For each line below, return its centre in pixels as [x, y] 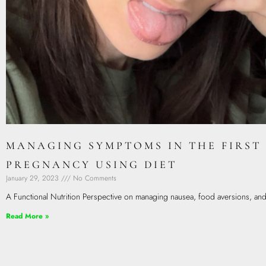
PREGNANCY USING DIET [91, 165]
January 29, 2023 [34, 178]
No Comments [94, 178]
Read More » [27, 216]
